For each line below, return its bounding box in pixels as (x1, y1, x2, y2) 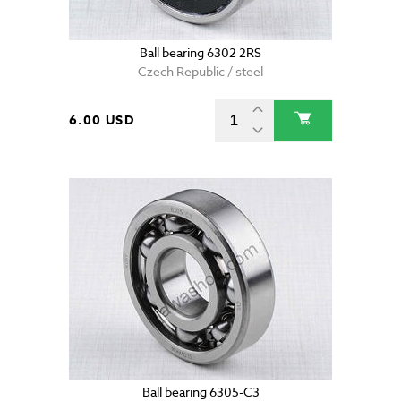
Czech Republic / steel (138, 63, 263, 81)
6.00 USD (69, 111, 135, 131)
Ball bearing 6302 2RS (140, 44, 261, 62)
